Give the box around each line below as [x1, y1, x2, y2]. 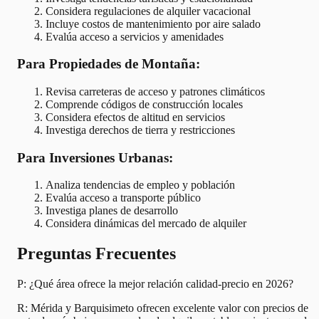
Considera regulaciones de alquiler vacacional [46, 4, 251, 17]
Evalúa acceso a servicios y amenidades [46, 30, 224, 43]
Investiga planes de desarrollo [46, 204, 178, 217]
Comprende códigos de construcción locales [46, 98, 243, 111]
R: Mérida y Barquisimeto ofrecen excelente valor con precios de [17, 302, 308, 315]
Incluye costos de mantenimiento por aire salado [46, 17, 261, 30]
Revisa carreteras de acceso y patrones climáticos [46, 85, 265, 98]
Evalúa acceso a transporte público [46, 192, 201, 204]
